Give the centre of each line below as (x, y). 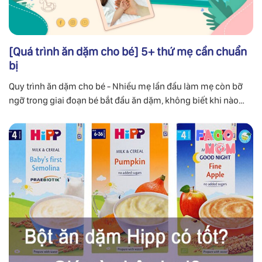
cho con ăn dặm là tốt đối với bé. (73, 115)
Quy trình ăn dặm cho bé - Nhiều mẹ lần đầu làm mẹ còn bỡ (126, 87)
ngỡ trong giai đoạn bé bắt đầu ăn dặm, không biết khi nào (124, 101)
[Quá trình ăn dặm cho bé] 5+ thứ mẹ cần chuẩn (128, 52)
